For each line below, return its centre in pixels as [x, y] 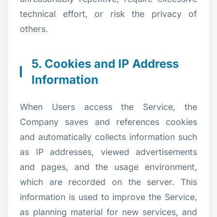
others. [34, 29]
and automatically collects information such [108, 137]
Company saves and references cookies [108, 122]
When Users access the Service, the [108, 107]
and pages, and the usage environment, [108, 167]
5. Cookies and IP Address [105, 63]
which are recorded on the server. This [108, 182]
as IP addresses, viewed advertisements [108, 152]
